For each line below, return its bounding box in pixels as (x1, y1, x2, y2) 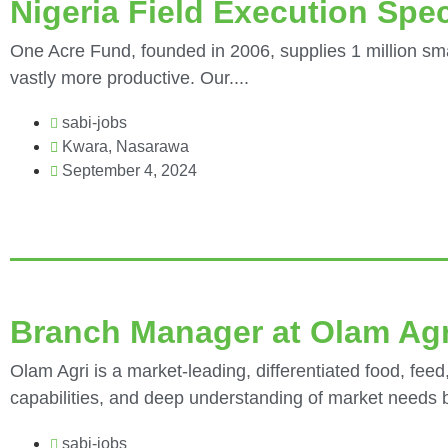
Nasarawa (116, 138, 189, 156)
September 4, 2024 (62, 162, 197, 180)
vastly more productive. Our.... (10, 68, 249, 88)
